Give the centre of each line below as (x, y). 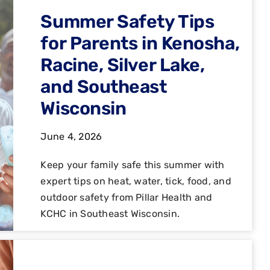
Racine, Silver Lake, (123, 65)
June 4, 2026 (71, 136)
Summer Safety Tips (127, 21)
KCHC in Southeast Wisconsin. (110, 213)
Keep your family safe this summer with (133, 165)
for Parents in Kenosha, (140, 43)
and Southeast (104, 86)
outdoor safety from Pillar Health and (127, 197)
